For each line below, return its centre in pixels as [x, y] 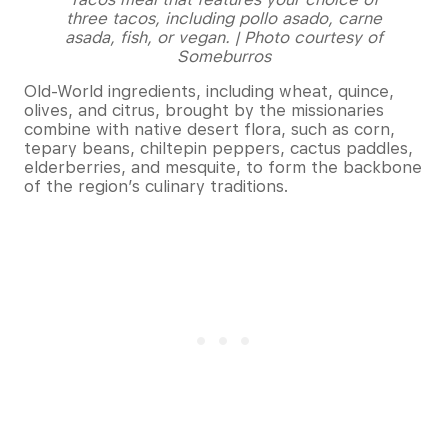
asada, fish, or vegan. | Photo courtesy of [224, 37]
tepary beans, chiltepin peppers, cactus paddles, [218, 148]
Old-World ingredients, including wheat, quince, [209, 91]
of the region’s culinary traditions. [158, 186]
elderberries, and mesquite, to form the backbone [223, 167]
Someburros [224, 56]
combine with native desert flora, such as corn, [209, 129]
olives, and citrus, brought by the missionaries [204, 110]
